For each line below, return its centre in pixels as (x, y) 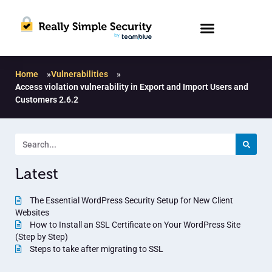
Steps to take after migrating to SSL (96, 249)
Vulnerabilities (80, 74)
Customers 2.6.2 (47, 100)
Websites (32, 213)
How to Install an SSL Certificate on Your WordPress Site (134, 225)
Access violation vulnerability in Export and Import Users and (132, 87)
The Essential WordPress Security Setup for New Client (131, 201)
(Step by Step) (42, 237)
